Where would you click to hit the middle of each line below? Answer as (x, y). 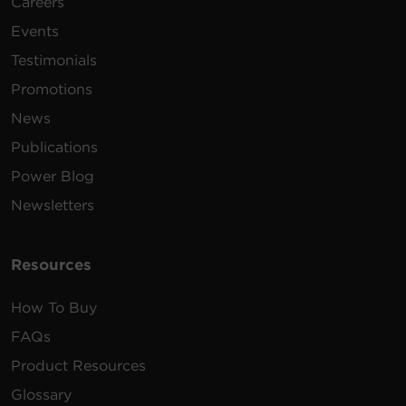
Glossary (41, 395)
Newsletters (53, 206)
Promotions (52, 90)
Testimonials (54, 61)
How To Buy (54, 308)
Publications (54, 148)
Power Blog (53, 177)
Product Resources (78, 366)
